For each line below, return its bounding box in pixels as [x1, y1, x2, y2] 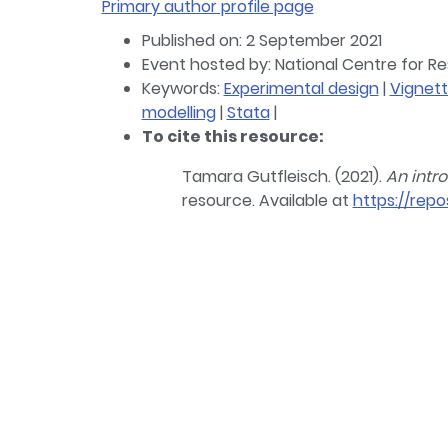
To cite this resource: [141, 125, 324, 148]
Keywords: [141, 77, 224, 100]
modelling [141, 101, 216, 124]
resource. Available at [181, 189, 353, 212]
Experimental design [223, 77, 379, 100]
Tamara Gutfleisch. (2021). [181, 165, 386, 188]
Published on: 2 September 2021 [141, 29, 382, 52]
